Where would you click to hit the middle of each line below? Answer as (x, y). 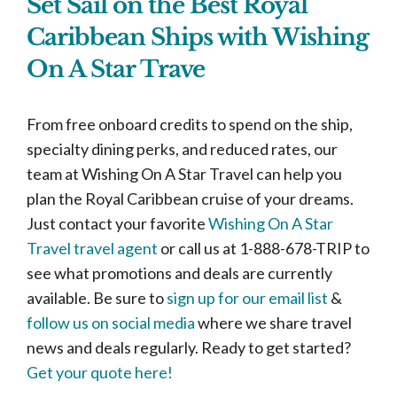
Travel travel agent (92, 248)
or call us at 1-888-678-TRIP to (264, 248)
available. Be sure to (95, 298)
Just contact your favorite (116, 223)
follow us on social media (111, 323)
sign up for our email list (246, 298)
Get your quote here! (100, 372)
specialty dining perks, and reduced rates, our (182, 149)
